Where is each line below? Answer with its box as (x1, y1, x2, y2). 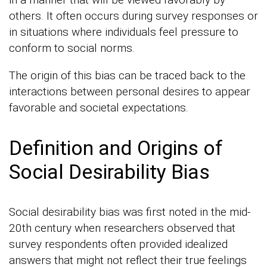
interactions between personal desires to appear (9, 85, 250, 99)
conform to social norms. (9, 41, 135, 55)
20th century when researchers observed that (9, 221, 235, 235)
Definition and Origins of (9, 136, 223, 160)
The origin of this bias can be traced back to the (9, 69, 246, 83)
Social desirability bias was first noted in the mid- (9, 205, 250, 219)
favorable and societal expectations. (9, 101, 188, 115)
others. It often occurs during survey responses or (9, 9, 258, 23)
